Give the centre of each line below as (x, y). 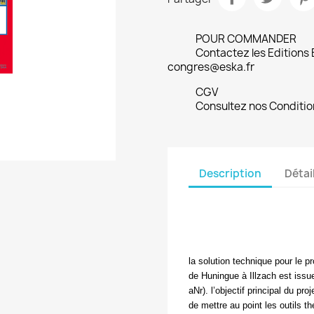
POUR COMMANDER (246, 39)
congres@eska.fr (211, 67)
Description (230, 173)
